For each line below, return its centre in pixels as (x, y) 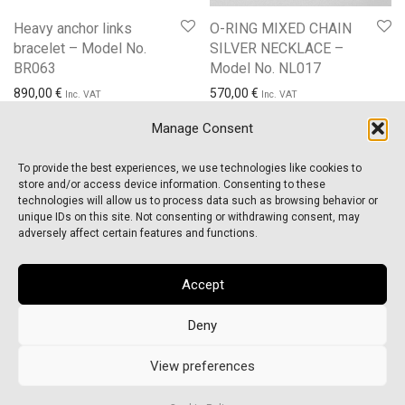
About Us (40, 226)
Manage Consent (202, 128)
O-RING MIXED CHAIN (281, 28)
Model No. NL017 (265, 68)
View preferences (202, 366)
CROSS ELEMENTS (111, 353)
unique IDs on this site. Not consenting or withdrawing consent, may (189, 217)
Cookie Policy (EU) (65, 325)
